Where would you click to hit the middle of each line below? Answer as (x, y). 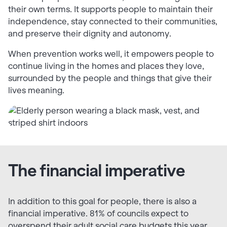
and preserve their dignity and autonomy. (90, 34)
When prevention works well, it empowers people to (111, 54)
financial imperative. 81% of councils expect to (98, 214)
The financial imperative (97, 171)
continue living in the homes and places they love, (106, 66)
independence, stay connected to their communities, (113, 22)
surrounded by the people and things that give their (110, 79)
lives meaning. (36, 91)
